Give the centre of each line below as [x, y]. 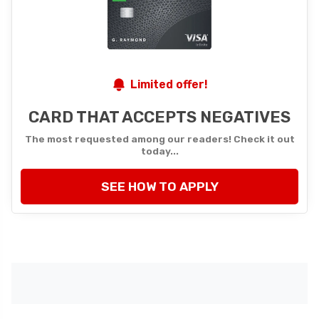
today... [159, 151]
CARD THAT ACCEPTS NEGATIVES [159, 117]
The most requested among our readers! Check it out [159, 138]
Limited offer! [169, 84]
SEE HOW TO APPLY [159, 186]
